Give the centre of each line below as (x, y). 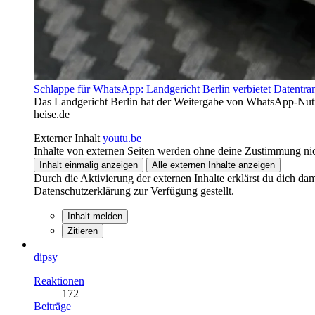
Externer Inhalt (67, 138)
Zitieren (83, 231)
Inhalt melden (95, 216)
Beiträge (52, 306)
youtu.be (122, 138)
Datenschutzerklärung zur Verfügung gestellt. (134, 191)
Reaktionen (59, 281)
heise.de (52, 114)
